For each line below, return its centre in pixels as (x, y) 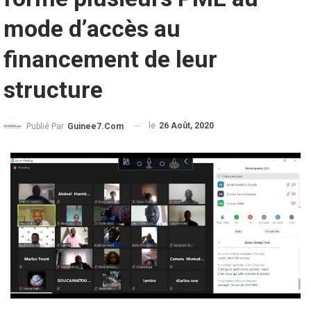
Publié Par (46, 126)
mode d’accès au (92, 28)
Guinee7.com (95, 126)
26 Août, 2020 (186, 125)
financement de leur (110, 59)
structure (53, 89)
